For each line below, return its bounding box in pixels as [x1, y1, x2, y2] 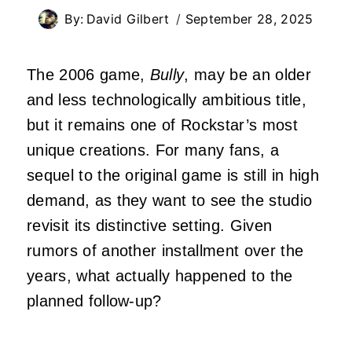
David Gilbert [86, 11, 170, 27]
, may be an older [184, 66, 311, 84]
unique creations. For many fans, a [27, 141, 279, 159]
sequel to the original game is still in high [27, 167, 320, 185]
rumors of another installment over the [27, 242, 304, 260]
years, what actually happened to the [27, 267, 293, 285]
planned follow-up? [27, 292, 162, 310]
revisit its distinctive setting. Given [27, 217, 273, 235]
